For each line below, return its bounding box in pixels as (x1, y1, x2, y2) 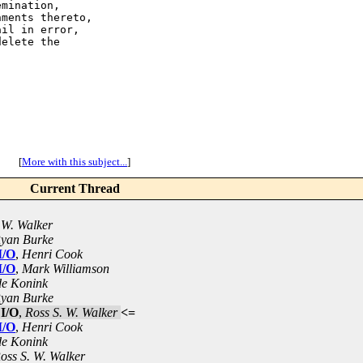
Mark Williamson (22, 262, 109, 276)
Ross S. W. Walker (25, 305, 117, 320)
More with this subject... (22, 156, 127, 169)
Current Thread (29, 181, 120, 196)
